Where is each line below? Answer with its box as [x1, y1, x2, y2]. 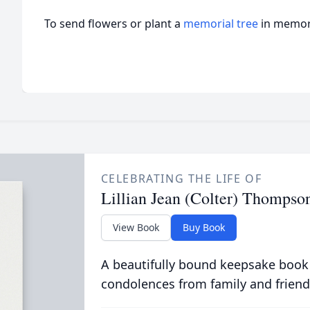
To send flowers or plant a [44, 16, 183, 31]
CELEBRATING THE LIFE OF [100, 171, 262, 186]
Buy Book [182, 221, 225, 234]
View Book [112, 221, 159, 234]
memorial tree [183, 16, 258, 31]
